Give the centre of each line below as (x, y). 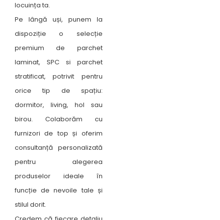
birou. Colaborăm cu (59, 119)
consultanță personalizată (59, 147)
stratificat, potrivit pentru (59, 76)
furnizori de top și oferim (59, 133)
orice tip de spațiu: (59, 90)
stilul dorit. (30, 204)
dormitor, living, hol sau (59, 105)
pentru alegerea (59, 162)
